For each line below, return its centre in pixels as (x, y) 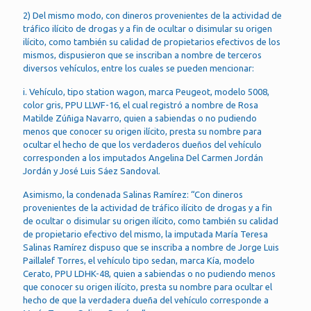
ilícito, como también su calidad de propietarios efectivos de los (152, 42)
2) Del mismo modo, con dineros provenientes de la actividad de (152, 15)
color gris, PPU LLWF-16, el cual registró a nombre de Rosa (141, 105)
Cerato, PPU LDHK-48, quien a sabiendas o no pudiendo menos (149, 274)
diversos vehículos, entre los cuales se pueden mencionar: (138, 68)
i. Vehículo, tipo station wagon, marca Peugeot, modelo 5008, (146, 92)
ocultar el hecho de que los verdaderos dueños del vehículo (142, 144)
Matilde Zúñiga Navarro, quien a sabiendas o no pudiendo (140, 118)
